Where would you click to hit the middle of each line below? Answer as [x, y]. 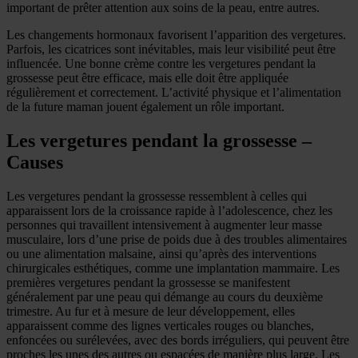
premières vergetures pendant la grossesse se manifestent [148, 282]
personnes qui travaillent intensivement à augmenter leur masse [164, 225]
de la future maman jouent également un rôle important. [145, 106]
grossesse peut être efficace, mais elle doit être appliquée [147, 78]
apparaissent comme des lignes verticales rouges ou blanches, [160, 325]
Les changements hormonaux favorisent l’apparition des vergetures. [176, 34]
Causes [35, 162]
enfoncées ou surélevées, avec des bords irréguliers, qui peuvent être [178, 340]
